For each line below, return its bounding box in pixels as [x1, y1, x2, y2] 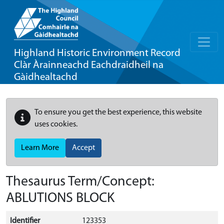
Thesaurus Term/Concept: [6, 175, 154, 189]
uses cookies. [34, 120, 77, 128]
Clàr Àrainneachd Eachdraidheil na [14, 60, 163, 70]
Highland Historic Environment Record [14, 48, 180, 58]
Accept [72, 144, 95, 152]
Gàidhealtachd [14, 72, 77, 82]
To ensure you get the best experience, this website [34, 108, 202, 116]
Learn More [21, 144, 59, 152]
